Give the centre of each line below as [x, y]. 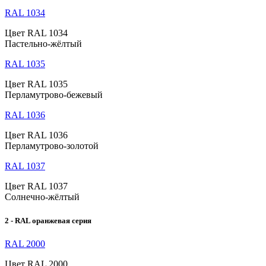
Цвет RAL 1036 [36, 135]
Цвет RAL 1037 [36, 186]
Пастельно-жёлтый [43, 44]
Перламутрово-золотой [52, 146]
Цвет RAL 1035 [36, 84]
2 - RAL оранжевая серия [48, 220]
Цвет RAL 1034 [36, 33]
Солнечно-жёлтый [42, 197]
